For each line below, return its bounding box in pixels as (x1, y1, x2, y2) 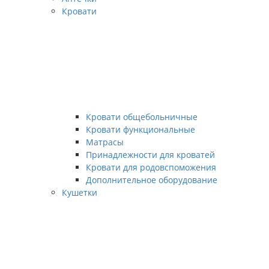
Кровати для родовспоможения (86, 162, 216, 173)
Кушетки (62, 187, 97, 198)
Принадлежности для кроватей (86, 149, 215, 160)
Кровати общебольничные (86, 111, 198, 122)
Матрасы (86, 136, 124, 148)
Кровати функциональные (86, 124, 195, 135)
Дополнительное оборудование (86, 174, 217, 186)
